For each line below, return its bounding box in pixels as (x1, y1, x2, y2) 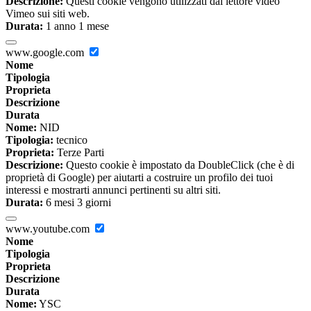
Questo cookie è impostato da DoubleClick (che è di (63, 159, 294, 171)
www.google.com (6, 47, 87, 59)
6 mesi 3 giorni (43, 196, 111, 209)
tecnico (53, 134, 87, 146)
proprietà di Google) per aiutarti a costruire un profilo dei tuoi (6, 171, 273, 184)
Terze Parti (54, 146, 104, 159)
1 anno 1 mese (43, 20, 109, 33)
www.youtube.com (6, 223, 92, 235)
